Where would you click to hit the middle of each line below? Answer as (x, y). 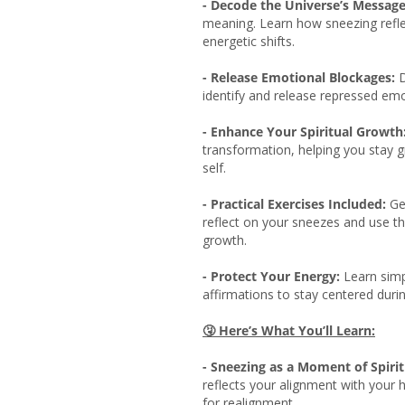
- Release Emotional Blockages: (299, 77)
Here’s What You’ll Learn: (297, 330)
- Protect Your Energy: (271, 276)
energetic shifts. (249, 41)
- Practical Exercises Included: (294, 203)
